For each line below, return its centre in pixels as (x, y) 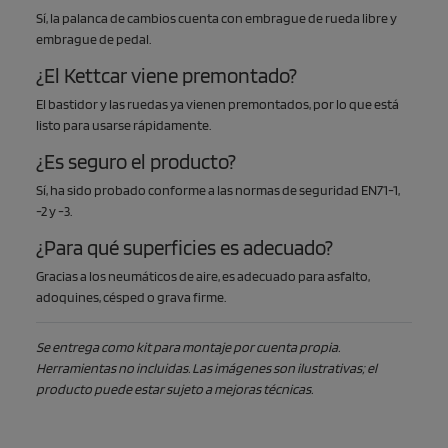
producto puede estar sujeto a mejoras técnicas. (174, 388)
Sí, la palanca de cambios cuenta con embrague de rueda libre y (216, 17)
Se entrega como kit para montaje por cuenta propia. (188, 346)
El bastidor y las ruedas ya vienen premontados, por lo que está (217, 103)
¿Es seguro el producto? (136, 161)
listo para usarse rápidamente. (123, 124)
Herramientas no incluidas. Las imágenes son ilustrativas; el (206, 367)
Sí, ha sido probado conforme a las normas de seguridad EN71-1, (218, 189)
